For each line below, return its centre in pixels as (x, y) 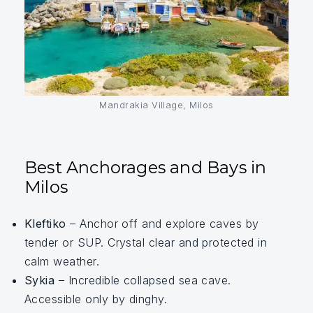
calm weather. (62, 261)
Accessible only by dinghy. (96, 299)
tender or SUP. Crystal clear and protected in (146, 242)
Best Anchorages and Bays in (146, 167)
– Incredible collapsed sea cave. (143, 280)
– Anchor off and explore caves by (162, 223)
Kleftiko (45, 223)
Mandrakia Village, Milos (156, 105)
